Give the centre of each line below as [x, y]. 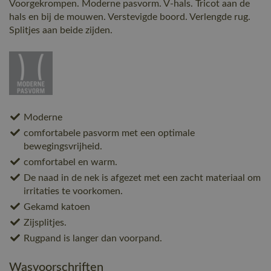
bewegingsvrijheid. [63, 146]
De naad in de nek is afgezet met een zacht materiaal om [142, 178]
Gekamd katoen [57, 207]
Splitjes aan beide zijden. [61, 30]
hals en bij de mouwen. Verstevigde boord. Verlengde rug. [130, 17]
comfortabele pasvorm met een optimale [109, 133]
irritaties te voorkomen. [73, 191]
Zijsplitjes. [45, 222]
